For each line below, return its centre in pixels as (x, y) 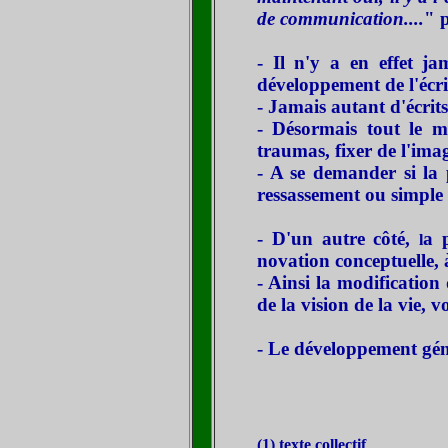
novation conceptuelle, (350, 260)
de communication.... (340, 18)
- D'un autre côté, (338, 238)
